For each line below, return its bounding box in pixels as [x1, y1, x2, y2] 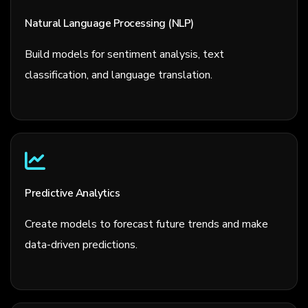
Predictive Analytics [25, 186, 120, 201]
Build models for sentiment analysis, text [25, 47, 224, 63]
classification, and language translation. [25, 67, 212, 83]
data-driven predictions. [25, 237, 137, 253]
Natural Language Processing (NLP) [25, 16, 194, 32]
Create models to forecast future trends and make [25, 217, 268, 232]
